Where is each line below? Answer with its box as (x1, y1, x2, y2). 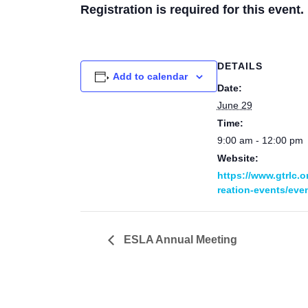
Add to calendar (112, 71, 188, 82)
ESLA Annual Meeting (121, 233, 237, 245)
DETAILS (217, 60, 263, 71)
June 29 (217, 100, 252, 111)
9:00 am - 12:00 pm (217, 135, 303, 146)
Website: (217, 153, 258, 164)
